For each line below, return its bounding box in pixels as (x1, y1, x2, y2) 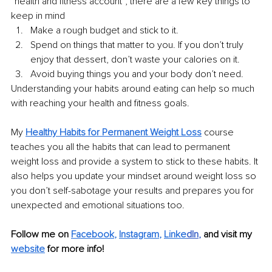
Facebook (71, 228, 114, 240)
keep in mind (11, 9, 65, 22)
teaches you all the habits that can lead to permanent (11, 140, 233, 153)
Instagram (119, 228, 159, 240)
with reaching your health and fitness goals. (11, 97, 192, 109)
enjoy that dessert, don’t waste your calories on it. (30, 53, 240, 66)
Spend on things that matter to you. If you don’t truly (30, 38, 246, 51)
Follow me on (11, 228, 71, 240)
